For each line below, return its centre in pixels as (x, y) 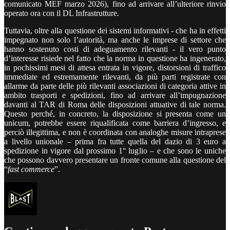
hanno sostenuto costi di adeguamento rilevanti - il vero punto (115, 49)
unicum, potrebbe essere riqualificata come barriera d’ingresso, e (115, 123)
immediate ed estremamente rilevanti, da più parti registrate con (115, 76)
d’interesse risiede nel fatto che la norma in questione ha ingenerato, (115, 58)
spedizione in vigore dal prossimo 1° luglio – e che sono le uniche (115, 150)
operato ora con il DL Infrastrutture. (62, 13)
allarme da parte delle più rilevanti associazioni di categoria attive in (115, 86)
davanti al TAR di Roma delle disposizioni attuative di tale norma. (115, 104)
